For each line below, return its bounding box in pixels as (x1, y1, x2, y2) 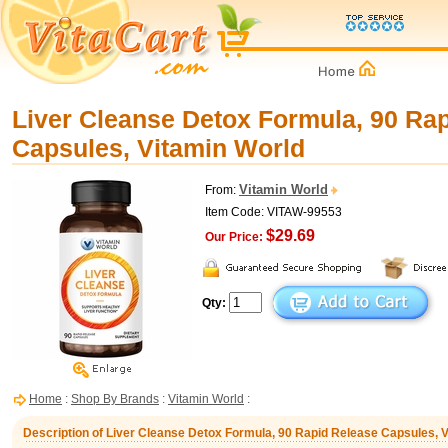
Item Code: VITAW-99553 (205, 205, 342, 219)
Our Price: (205, 230, 263, 244)
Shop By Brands (71, 392, 159, 406)
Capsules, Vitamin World (12, 134, 305, 162)
